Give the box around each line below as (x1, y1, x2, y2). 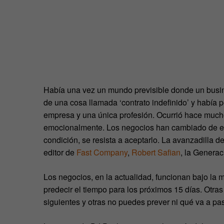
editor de (43, 146, 76, 158)
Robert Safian (131, 146, 180, 158)
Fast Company (76, 146, 127, 158)
